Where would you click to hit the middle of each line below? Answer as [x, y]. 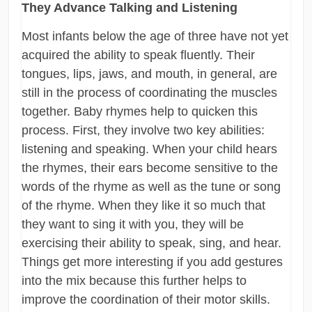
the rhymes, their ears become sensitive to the [150, 168]
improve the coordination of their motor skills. [146, 300]
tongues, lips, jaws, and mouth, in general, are [150, 74]
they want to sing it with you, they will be [133, 225]
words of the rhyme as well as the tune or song [151, 187]
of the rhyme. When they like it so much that [144, 206]
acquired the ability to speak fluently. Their [139, 55]
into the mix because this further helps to [134, 281]
